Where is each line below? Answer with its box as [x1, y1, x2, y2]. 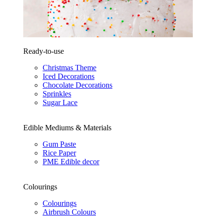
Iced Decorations [43, 72, 94, 81]
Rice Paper [43, 149, 76, 157]
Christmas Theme [43, 63, 96, 72]
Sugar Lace [43, 98, 77, 107]
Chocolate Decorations [43, 81, 112, 90]
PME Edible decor [43, 157, 99, 166]
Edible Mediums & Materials [23, 124, 111, 132]
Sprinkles [43, 90, 71, 98]
